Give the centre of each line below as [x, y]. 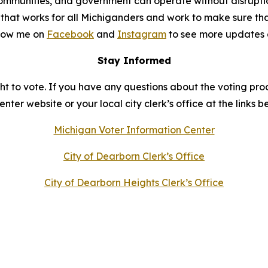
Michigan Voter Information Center [134, 130]
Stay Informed [134, 60]
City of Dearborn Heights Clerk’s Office [134, 182]
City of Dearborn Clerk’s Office [134, 156]
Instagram [142, 34]
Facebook [70, 34]
